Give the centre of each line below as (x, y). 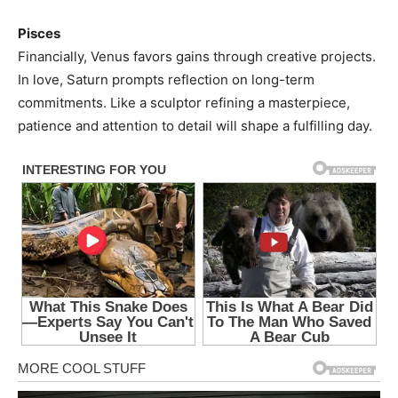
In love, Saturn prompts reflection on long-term (166, 80)
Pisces (39, 34)
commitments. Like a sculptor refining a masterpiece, (184, 103)
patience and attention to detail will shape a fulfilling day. (195, 126)
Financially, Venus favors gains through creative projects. (197, 57)
